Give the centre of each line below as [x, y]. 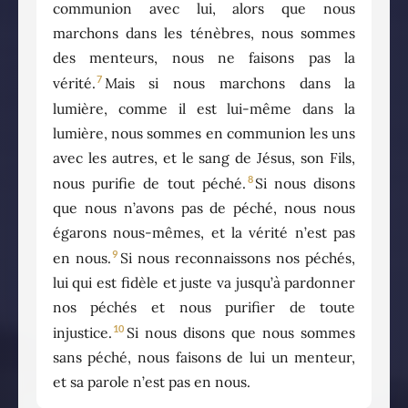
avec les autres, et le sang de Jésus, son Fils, [204, 157]
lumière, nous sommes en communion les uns [204, 133]
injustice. [82, 333]
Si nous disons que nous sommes [241, 333]
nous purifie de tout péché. [149, 183]
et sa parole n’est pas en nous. [151, 382]
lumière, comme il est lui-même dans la [204, 108]
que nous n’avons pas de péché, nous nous [204, 207]
